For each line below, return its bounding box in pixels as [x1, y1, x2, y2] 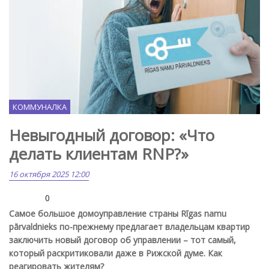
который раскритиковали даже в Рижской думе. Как [9, 247, 222, 259]
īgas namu [186, 207, 226, 219]
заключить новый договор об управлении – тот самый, [9, 234, 236, 246]
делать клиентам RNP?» [9, 142, 189, 165]
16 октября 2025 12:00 [9, 168, 89, 180]
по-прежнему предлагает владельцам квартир [59, 220, 250, 232]
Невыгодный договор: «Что [9, 124, 214, 146]
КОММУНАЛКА [13, 101, 67, 112]
